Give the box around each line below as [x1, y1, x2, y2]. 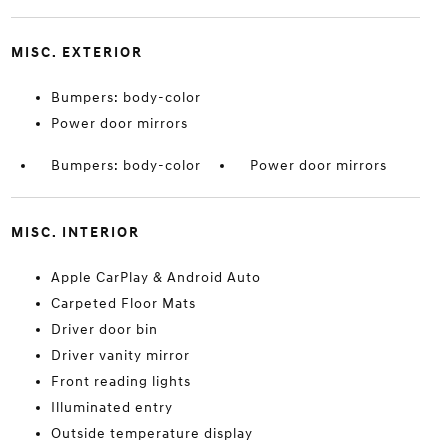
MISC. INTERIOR [10, 224, 140, 241]
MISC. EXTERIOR [10, 44, 143, 61]
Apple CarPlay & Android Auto [50, 269, 261, 286]
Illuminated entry [50, 399, 173, 416]
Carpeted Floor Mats [50, 295, 196, 312]
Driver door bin [50, 321, 158, 338]
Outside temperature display [50, 425, 253, 442]
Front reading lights [50, 373, 191, 390]
